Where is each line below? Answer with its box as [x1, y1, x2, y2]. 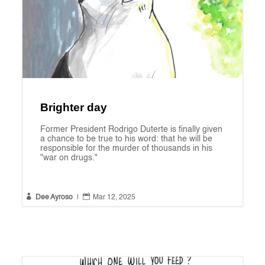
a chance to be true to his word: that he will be [40, 135, 212, 144]
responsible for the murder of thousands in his [40, 144, 212, 153]
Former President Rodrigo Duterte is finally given [40, 125, 222, 134]
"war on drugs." [40, 154, 98, 163]
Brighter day [40, 101, 107, 114]
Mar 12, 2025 [92, 194, 135, 202]
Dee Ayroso [35, 194, 73, 202]
